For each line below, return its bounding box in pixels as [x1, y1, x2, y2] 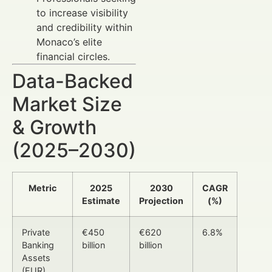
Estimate [82, 195, 120, 206]
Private [22, 226, 50, 237]
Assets [22, 252, 50, 263]
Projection [139, 195, 183, 206]
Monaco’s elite [36, 35, 102, 48]
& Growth [12, 115, 97, 139]
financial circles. [36, 50, 110, 63]
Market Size [12, 92, 122, 116]
